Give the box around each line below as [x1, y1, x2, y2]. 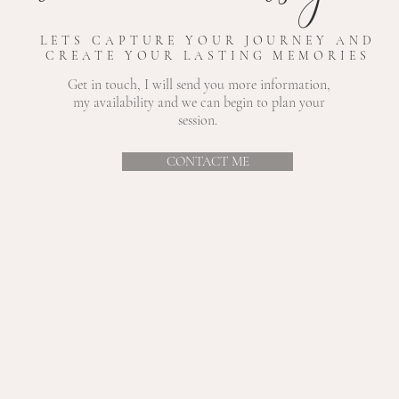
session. [177, 110, 221, 129]
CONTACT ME [166, 152, 249, 169]
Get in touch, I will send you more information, [68, 75, 330, 94]
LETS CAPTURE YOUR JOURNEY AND [40, 32, 376, 48]
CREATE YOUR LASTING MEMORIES [45, 47, 370, 63]
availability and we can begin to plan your [94, 93, 325, 111]
